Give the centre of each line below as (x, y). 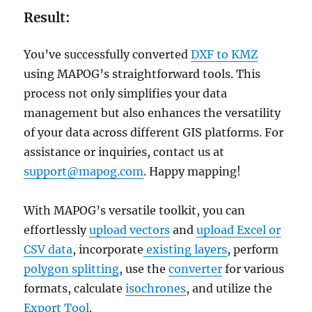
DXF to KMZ (225, 55)
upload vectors (130, 230)
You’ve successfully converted (108, 55)
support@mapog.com (84, 172)
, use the (144, 269)
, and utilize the (229, 289)
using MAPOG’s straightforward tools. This (142, 74)
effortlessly (57, 230)
